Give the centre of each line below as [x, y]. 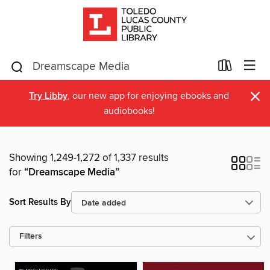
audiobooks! [129, 111]
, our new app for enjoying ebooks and [148, 96]
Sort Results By [40, 202]
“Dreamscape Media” [72, 172]
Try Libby [48, 96]
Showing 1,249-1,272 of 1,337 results [89, 158]
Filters [31, 237]
